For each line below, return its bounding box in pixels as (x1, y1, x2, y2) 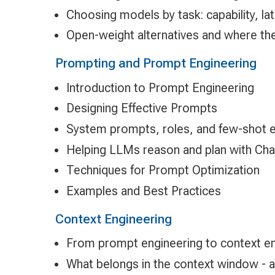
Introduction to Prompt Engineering (66, 80, 254, 95)
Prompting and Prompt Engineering (55, 55, 257, 71)
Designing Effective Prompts (66, 101, 217, 116)
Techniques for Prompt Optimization (66, 163, 260, 178)
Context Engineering (55, 211, 172, 227)
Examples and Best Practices (66, 183, 221, 198)
